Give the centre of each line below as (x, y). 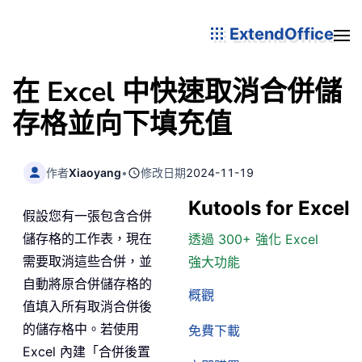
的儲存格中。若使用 (81, 329)
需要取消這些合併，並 (87, 261)
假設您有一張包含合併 (87, 216)
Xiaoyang (95, 172)
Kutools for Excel (269, 208)
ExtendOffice (280, 34)
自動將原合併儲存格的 (87, 284)
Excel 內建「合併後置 (86, 352)
